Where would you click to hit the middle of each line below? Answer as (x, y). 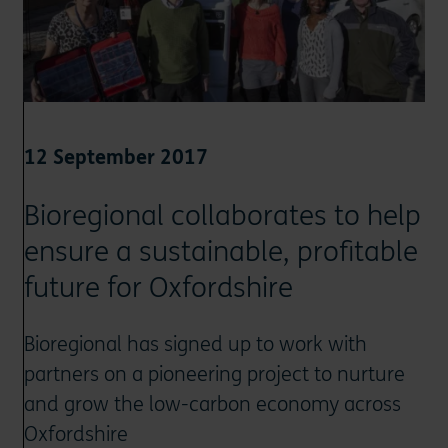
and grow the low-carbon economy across (212, 405)
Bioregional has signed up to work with (195, 345)
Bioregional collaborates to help (222, 216)
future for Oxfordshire (158, 288)
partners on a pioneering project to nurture (214, 375)
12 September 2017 (115, 158)
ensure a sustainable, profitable (220, 252)
